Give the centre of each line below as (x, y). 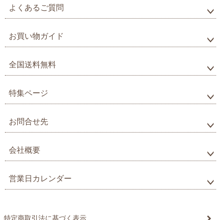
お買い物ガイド (36, 36)
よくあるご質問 (36, 8)
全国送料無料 (32, 65)
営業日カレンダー (40, 179)
